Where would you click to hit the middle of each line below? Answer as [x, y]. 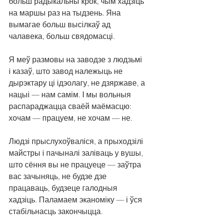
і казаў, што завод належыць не [67, 71]
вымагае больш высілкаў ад [61, 25]
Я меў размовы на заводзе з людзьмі [76, 60]
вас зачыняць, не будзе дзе [59, 176]
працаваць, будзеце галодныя [64, 188]
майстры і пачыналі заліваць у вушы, [77, 153]
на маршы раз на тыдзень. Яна [66, 13]
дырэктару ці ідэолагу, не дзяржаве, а [78, 83]
